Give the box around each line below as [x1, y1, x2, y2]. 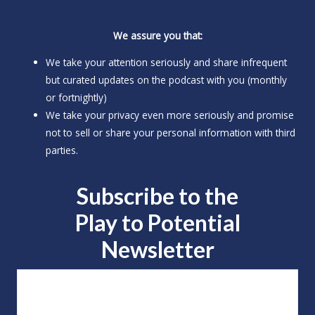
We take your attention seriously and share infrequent [46, 56, 288, 70]
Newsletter [101, 236, 214, 264]
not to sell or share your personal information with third [46, 126, 296, 140]
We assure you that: [112, 28, 202, 42]
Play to [75, 209, 148, 237]
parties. [46, 143, 79, 157]
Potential [147, 209, 240, 237]
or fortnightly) [46, 91, 108, 105]
